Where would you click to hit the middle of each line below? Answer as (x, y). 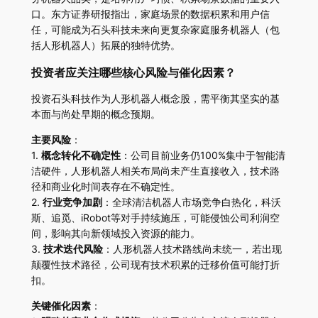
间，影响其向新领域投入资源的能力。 (115, 233)
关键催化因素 (61, 306)
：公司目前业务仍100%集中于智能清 (203, 155)
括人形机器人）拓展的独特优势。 (105, 45)
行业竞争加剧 (72, 202)
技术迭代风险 (73, 248)
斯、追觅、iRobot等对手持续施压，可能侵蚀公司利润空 (155, 217)
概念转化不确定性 (81, 155)
